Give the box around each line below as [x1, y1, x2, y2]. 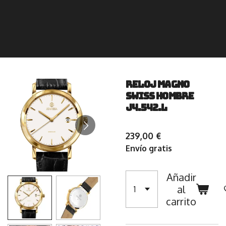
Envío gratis [126, 143, 172, 153]
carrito [166, 195, 196, 208]
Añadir [166, 171, 196, 184]
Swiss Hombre [126, 90, 194, 102]
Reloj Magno [126, 78, 189, 91]
